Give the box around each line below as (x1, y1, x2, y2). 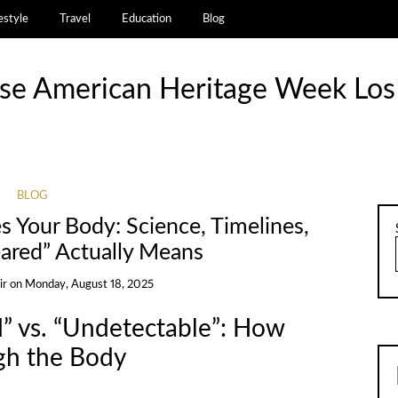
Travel (60, 12, 92, 25)
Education (122, 12, 172, 25)
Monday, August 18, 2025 (25, 278, 155, 291)
